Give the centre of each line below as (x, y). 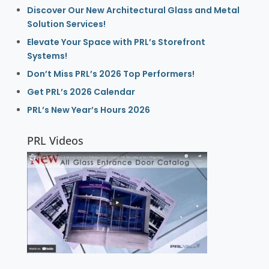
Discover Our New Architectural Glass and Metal (133, 11)
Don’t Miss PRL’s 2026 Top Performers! (110, 74)
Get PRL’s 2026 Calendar (81, 92)
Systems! (47, 56)
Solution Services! (66, 24)
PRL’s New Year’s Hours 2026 (88, 110)
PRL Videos (55, 141)
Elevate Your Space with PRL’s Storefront (116, 42)
